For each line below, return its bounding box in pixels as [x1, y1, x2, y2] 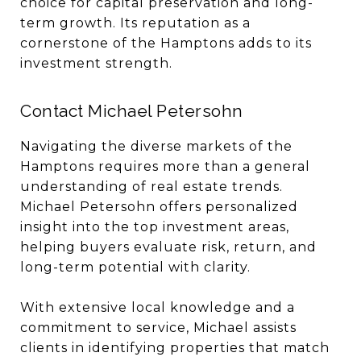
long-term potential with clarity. [20, 259, 251, 275]
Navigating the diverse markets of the [20, 139, 293, 154]
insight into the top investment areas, [20, 219, 289, 234]
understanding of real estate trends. [20, 179, 283, 194]
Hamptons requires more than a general [20, 159, 310, 174]
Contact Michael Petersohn [20, 101, 243, 121]
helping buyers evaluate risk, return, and [20, 239, 317, 255]
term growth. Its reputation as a [20, 15, 251, 31]
